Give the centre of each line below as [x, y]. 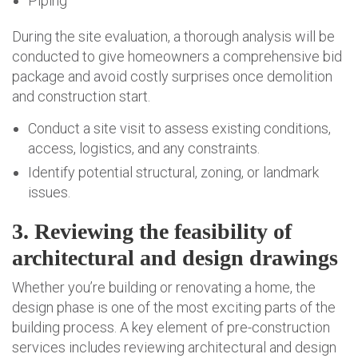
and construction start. [81, 97]
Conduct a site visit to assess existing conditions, [179, 129]
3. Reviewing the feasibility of [152, 232]
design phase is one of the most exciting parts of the [174, 308]
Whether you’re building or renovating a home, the [164, 288]
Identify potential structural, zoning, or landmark [173, 173]
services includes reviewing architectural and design [174, 348]
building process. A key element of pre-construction [171, 328]
